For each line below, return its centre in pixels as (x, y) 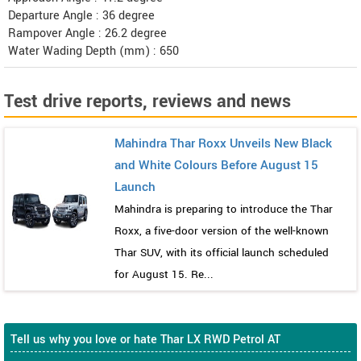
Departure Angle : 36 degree (81, 15)
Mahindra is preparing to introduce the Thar (224, 209)
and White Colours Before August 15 (216, 165)
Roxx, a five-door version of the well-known (222, 230)
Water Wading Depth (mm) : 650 (93, 51)
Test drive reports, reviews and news (147, 101)
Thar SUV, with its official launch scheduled (222, 252)
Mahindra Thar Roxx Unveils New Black (223, 143)
